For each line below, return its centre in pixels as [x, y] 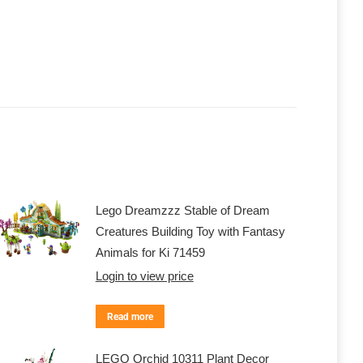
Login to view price [144, 276]
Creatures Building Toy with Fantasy [190, 231]
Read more [130, 317]
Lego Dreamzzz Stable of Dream [182, 210]
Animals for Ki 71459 [150, 252]
